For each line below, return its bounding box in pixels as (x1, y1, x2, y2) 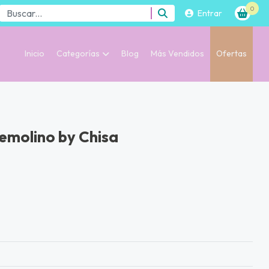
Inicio (25, 48, 44, 59)
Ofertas (216, 48, 247, 59)
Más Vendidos (151, 48, 204, 59)
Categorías (56, 48, 100, 59)
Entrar (198, 7, 222, 19)
